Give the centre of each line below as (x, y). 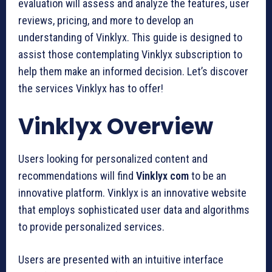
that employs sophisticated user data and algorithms (134, 209)
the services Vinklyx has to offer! (91, 88)
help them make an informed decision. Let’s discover (133, 71)
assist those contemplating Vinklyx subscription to (130, 54)
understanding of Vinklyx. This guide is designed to (130, 37)
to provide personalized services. (91, 226)
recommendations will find (77, 175)
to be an (208, 175)
